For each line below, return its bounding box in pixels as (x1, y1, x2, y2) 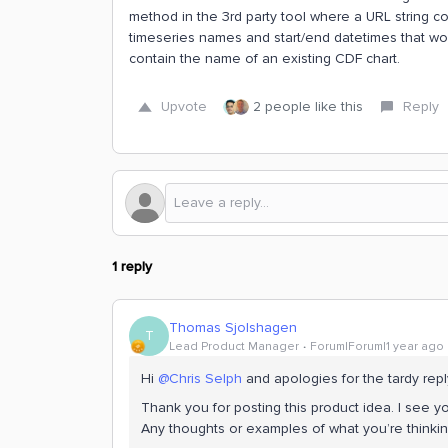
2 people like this (253, 98, 363, 115)
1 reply (112, 258, 152, 275)
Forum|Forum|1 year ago (310, 338, 444, 354)
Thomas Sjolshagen (169, 318, 297, 336)
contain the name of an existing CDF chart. (129, 50, 404, 67)
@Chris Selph (158, 370, 242, 387)
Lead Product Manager (169, 338, 299, 354)
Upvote (161, 98, 207, 115)
